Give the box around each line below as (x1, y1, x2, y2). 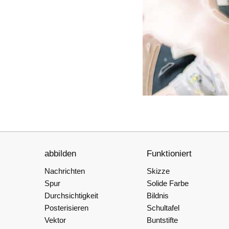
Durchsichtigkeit (44, 191, 98, 200)
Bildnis (147, 191, 169, 200)
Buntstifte (147, 216, 178, 224)
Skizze (147, 167, 170, 175)
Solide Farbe (147, 179, 189, 188)
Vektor (44, 216, 66, 224)
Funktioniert (147, 149, 192, 158)
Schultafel (147, 203, 179, 212)
